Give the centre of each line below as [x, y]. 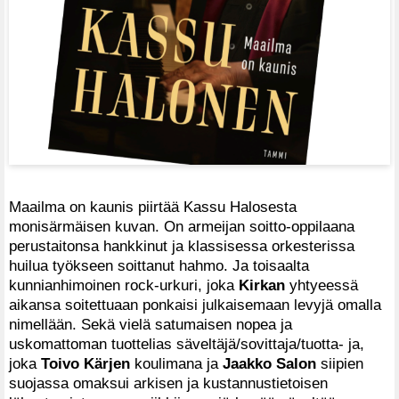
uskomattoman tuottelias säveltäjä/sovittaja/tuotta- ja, [187, 343]
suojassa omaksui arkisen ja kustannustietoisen [168, 383]
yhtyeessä [322, 285]
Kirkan [262, 285]
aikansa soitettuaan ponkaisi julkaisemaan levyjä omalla [195, 304]
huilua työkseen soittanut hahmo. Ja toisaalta [159, 265]
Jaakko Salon [269, 363]
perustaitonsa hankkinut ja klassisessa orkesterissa [182, 245]
